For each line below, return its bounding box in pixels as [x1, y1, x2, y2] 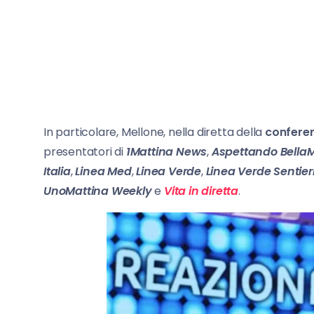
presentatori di [43, 143, 126, 160]
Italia [43, 163, 71, 179]
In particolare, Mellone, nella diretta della [43, 123, 265, 140]
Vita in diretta [164, 182, 239, 199]
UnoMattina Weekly [43, 182, 152, 199]
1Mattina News [125, 143, 207, 160]
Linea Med [75, 163, 132, 179]
